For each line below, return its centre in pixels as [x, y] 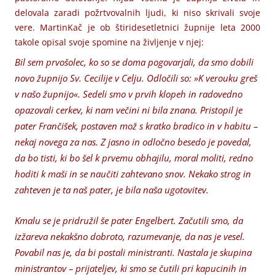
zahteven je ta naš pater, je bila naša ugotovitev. [112, 190]
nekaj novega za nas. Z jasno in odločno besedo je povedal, [133, 142]
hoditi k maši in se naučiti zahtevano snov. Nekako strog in [133, 174]
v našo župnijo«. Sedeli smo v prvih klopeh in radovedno [129, 94]
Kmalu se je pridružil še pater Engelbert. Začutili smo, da [129, 221]
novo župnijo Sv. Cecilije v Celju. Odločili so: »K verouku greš [136, 78]
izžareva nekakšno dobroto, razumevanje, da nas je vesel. [130, 237]
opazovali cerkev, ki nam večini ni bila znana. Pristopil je [129, 110]
